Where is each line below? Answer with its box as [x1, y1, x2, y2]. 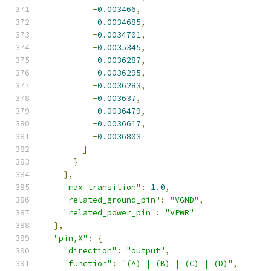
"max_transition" [64, 182, 141, 192]
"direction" [64, 246, 117, 256]
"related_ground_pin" [64, 195, 160, 205]
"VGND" [170, 195, 199, 205]
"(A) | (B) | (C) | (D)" [122, 258, 233, 269]
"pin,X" [54, 233, 88, 243]
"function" [64, 258, 112, 269]
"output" [126, 246, 165, 256]
